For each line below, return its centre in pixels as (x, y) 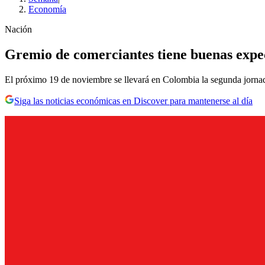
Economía (47, 9)
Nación (18, 30)
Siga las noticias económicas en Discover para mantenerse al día (133, 101)
